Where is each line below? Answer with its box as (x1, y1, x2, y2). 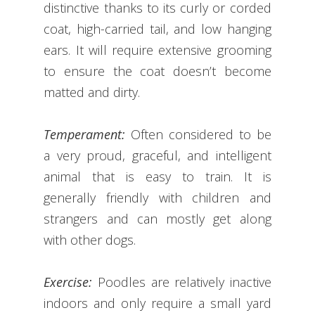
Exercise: (44, 274, 98, 291)
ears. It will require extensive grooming (44, 41, 271, 59)
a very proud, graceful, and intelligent (44, 147, 271, 165)
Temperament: (44, 126, 126, 143)
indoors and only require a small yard (44, 295, 271, 312)
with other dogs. (44, 231, 136, 249)
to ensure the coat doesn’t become (44, 63, 271, 80)
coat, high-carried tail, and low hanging (44, 20, 271, 38)
